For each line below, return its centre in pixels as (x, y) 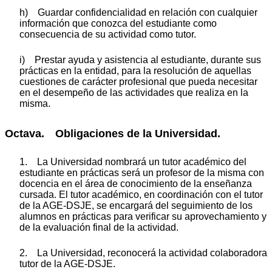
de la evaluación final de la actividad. (99, 228)
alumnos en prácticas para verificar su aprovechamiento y (143, 217)
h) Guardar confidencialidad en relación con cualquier (138, 12)
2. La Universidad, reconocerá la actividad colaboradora (143, 253)
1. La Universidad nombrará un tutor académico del (133, 162)
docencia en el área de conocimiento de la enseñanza (136, 184)
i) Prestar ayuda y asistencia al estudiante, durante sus (140, 59)
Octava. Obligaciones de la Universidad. (113, 133)
